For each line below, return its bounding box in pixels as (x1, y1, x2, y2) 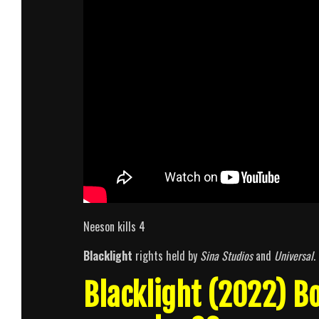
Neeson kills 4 (83, 218, 145, 236)
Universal (274, 247, 313, 265)
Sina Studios (200, 247, 253, 265)
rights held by (132, 247, 200, 265)
